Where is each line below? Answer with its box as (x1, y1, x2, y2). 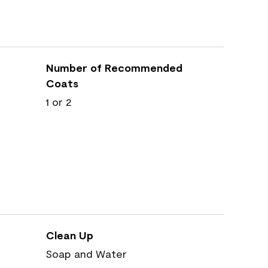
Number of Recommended (46, 61, 182, 74)
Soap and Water (45, 247, 127, 260)
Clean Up (46, 229, 93, 242)
